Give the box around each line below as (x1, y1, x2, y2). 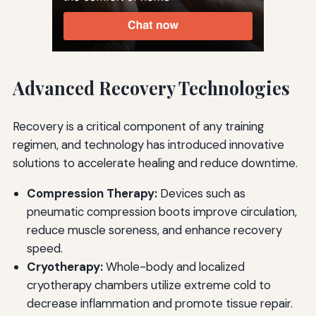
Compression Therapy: (26, 185, 157, 201)
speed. (26, 240, 63, 256)
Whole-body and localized (102, 258, 245, 274)
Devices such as (157, 185, 245, 201)
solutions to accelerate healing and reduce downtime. (12, 154, 298, 171)
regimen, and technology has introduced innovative (12, 136, 284, 152)
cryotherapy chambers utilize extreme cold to (26, 276, 271, 293)
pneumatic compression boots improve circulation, (26, 203, 297, 219)
